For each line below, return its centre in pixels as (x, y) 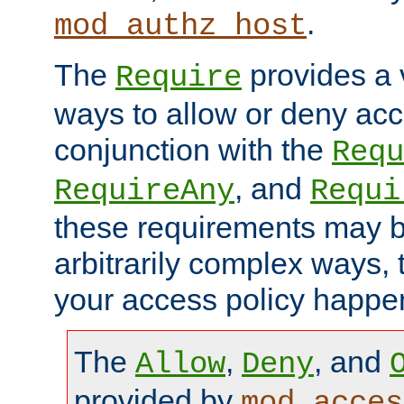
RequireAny (144, 192)
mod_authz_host (180, 27)
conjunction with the (193, 150)
